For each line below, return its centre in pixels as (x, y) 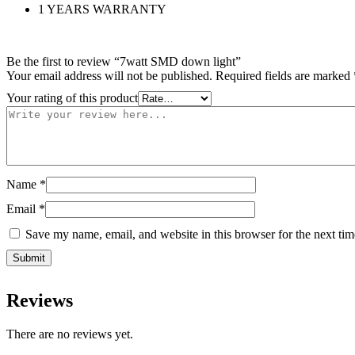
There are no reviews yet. (70, 334)
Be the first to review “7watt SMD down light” (124, 61)
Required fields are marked (284, 75)
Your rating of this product (72, 97)
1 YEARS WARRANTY (102, 9)
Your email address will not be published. (109, 75)
